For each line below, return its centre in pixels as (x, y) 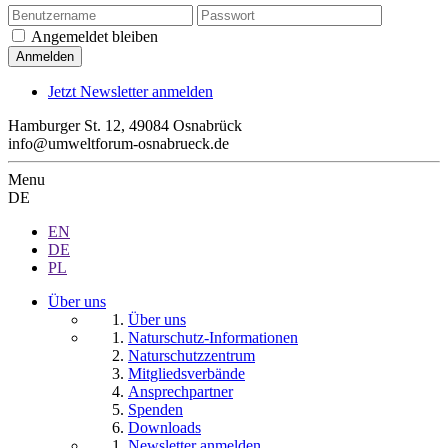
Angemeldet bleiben (94, 37)
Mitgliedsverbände (186, 374)
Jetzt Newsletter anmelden (130, 92)
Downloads (164, 428)
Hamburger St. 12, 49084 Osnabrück (125, 126)
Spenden (155, 410)
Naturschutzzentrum (191, 356)
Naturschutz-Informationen (213, 338)
